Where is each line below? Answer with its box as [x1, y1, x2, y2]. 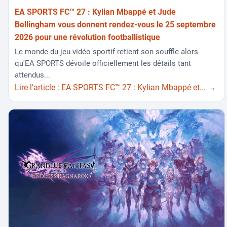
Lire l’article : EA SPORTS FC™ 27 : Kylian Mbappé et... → [15, 83, 216, 93]
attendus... [15, 70, 50, 80]
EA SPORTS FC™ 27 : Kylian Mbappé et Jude [15, 7, 176, 17]
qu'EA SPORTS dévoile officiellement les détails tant [15, 59, 191, 68]
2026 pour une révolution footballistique [15, 32, 160, 42]
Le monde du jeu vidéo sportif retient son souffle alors [15, 47, 198, 57]
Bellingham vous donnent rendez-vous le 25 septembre [15, 19, 216, 29]
